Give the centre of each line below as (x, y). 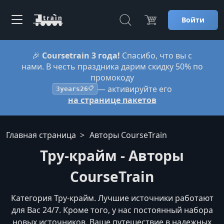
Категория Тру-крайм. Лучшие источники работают (112, 198)
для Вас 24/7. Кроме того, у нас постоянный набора (112, 210)
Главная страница (41, 135)
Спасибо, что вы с (156, 55)
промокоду (112, 77)
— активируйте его (134, 89)
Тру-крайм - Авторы (112, 155)
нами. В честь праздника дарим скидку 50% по (112, 66)
